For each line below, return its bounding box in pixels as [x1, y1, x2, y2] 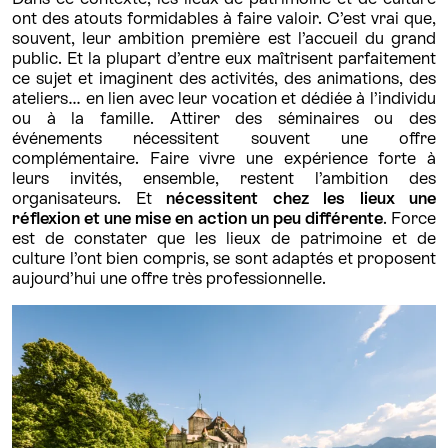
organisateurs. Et [12, 187, 166, 208]
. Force [382, 207, 437, 228]
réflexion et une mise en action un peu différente [12, 207, 383, 228]
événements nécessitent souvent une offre [12, 127, 436, 148]
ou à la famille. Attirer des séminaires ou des [12, 107, 436, 128]
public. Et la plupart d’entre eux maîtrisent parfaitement [12, 47, 436, 68]
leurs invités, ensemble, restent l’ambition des [12, 167, 436, 188]
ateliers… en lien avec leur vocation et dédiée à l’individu [12, 87, 436, 108]
